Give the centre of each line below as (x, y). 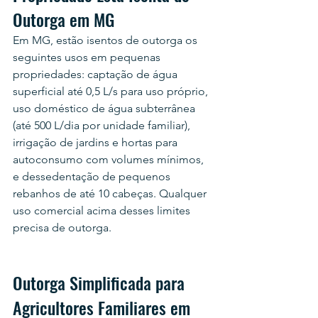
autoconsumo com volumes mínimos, (110, 159)
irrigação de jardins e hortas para (97, 142)
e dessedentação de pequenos (93, 176)
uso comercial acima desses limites (103, 210)
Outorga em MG (64, 19)
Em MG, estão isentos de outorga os (106, 40)
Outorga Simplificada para (101, 282)
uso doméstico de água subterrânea (105, 108)
